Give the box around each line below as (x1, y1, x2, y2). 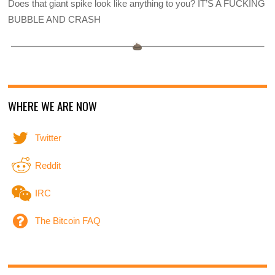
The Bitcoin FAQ (33, 215, 101, 227)
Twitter (33, 133, 62, 144)
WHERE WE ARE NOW (8, 97, 98, 115)
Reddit (33, 160, 61, 171)
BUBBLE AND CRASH (8, 14, 101, 25)
